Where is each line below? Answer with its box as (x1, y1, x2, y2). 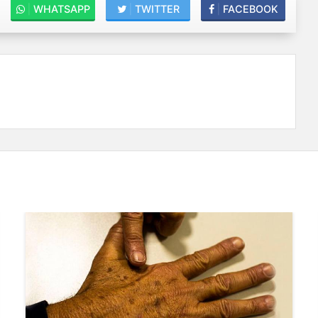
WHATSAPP (30, 2, 90, 15)
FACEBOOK (219, 2, 278, 15)
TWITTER (131, 2, 180, 15)
